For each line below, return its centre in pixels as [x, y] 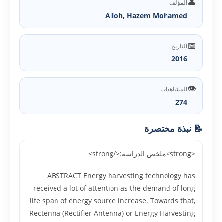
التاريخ [179, 46]
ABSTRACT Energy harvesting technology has [121, 176]
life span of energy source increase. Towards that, [112, 200]
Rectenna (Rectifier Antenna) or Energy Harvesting [112, 213]
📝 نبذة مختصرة [173, 128]
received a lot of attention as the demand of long [114, 188]
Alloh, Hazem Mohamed [146, 16]
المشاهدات [174, 89]
